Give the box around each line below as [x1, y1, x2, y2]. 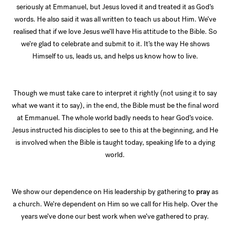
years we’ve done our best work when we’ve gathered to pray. [21, 212, 209, 222]
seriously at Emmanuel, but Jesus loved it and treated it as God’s [16, 2, 214, 12]
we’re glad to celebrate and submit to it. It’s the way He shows [21, 39, 209, 49]
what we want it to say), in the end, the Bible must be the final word [11, 101, 219, 111]
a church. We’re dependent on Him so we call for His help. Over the [12, 199, 218, 209]
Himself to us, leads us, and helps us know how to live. [32, 51, 198, 62]
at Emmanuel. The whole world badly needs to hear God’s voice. [16, 113, 214, 123]
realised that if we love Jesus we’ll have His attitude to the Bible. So [13, 27, 217, 37]
